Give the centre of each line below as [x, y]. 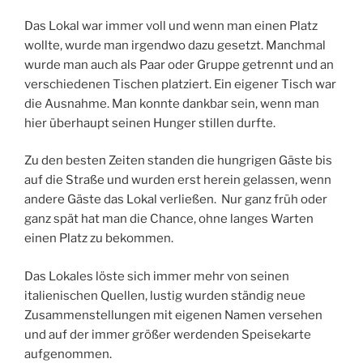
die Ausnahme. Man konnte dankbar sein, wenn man [172, 103]
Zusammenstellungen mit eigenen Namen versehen [173, 315]
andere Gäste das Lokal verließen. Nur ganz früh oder [176, 200]
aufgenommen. [68, 354]
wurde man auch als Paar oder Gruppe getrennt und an [179, 64]
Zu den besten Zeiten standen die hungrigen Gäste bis [178, 161]
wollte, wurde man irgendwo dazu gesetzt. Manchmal [175, 45]
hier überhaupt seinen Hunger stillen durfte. [150, 123]
